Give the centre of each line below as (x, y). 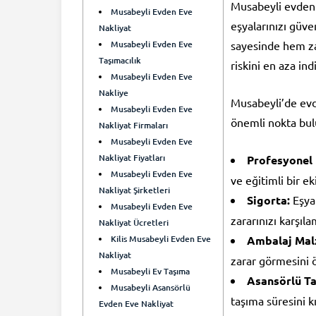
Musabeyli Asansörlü (151, 287)
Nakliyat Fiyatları (132, 157)
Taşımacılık (120, 60)
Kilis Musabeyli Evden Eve (161, 238)
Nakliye (114, 92)
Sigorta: (268, 200)
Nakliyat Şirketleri (134, 190)
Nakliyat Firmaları (133, 125)
